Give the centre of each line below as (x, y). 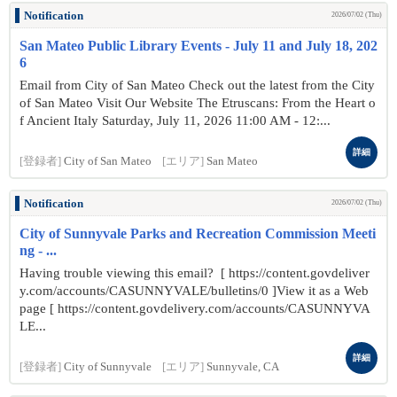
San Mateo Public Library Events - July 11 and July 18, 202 (198, 46)
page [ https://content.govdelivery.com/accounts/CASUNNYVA (195, 308)
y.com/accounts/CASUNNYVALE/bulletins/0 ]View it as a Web (194, 291)
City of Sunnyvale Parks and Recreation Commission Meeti (198, 234)
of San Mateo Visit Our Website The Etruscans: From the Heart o (198, 103)
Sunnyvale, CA (243, 367)
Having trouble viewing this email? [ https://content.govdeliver (195, 273)
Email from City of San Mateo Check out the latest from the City (197, 85)
